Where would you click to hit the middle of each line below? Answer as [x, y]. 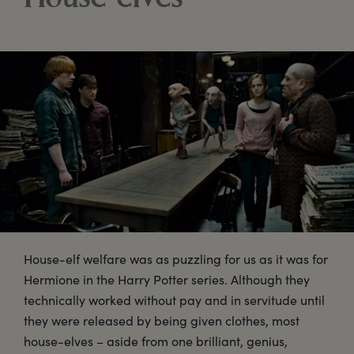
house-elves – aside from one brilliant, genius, [156, 341]
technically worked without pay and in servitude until [174, 300]
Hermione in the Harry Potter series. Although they [167, 280]
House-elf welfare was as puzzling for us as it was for [176, 259]
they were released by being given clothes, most [162, 321]
